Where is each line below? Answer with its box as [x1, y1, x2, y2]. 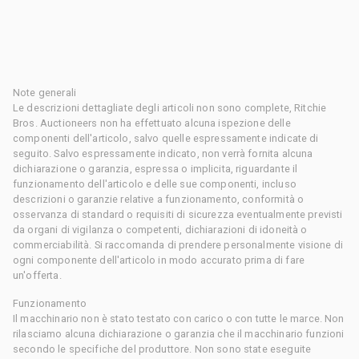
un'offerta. [13, 268, 62, 281]
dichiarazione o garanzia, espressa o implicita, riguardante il [13, 162, 298, 175]
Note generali [13, 86, 76, 99]
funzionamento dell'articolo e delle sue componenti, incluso [13, 177, 296, 190]
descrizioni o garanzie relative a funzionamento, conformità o [13, 192, 305, 205]
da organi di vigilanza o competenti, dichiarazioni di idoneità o [13, 223, 308, 236]
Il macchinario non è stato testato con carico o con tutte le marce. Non [13, 312, 345, 325]
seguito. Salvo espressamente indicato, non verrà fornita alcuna [13, 147, 313, 159]
